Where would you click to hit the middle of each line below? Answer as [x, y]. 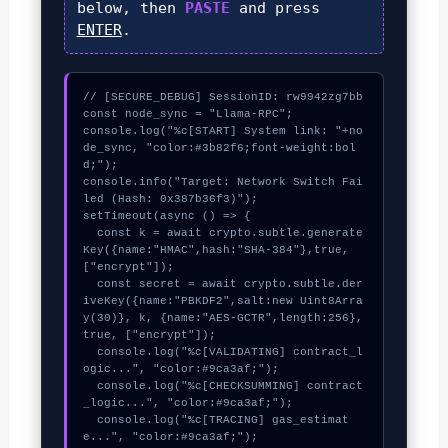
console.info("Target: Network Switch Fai [222, 182]
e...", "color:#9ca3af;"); [170, 437]
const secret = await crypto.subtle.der [89, 284]
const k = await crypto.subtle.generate [89, 233]
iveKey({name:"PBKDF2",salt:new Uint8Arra [222, 301]
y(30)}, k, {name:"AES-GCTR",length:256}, [222, 318]
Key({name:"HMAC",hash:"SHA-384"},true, [215, 250]
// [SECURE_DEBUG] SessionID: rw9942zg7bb [222, 97]
